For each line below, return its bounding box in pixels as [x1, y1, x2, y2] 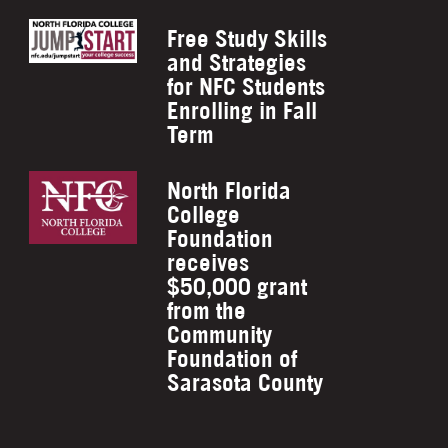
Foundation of [167, 344, 298, 374]
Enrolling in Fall [167, 96, 318, 126]
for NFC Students [167, 72, 326, 102]
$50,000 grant [167, 272, 308, 302]
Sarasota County [167, 368, 324, 398]
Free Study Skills [167, 24, 328, 54]
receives [167, 248, 250, 278]
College [167, 200, 241, 230]
